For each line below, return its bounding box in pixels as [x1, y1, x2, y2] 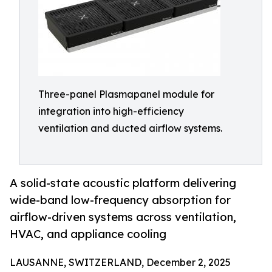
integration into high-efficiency [38, 105, 184, 117]
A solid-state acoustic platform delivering [10, 176, 236, 190]
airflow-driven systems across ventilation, [10, 210, 236, 224]
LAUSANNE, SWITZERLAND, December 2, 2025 [10, 256, 231, 269]
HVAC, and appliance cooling [10, 227, 166, 241]
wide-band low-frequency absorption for [10, 193, 231, 207]
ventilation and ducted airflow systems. [38, 122, 222, 134]
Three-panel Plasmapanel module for [38, 88, 214, 100]
